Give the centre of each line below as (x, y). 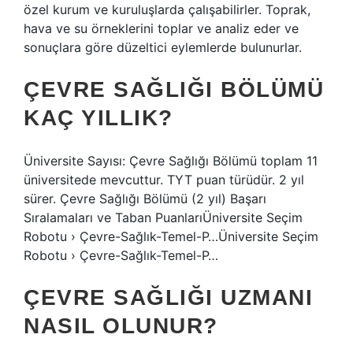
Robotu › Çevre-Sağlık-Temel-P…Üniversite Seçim (171, 236)
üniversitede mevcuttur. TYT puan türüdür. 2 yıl (164, 180)
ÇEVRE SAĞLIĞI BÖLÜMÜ (174, 89)
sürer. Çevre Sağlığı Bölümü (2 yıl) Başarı (145, 199)
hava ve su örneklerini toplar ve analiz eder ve (161, 28)
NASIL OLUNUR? (121, 326)
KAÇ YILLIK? (98, 118)
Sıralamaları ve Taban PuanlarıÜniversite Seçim (163, 217)
